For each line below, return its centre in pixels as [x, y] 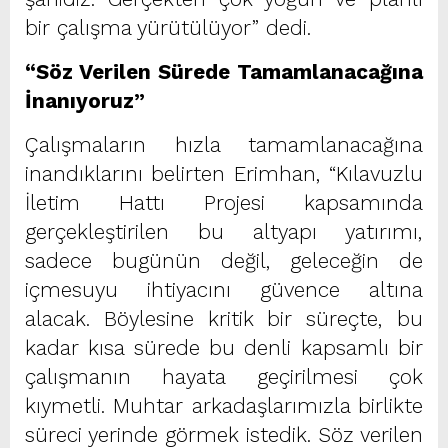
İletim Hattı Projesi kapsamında [224, 202]
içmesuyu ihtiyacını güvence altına [224, 289]
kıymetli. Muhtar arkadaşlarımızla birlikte [224, 405]
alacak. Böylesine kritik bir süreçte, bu [224, 318]
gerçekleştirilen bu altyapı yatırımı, [224, 231]
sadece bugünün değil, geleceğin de [224, 260]
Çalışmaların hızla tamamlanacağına [224, 144]
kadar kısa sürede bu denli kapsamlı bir [224, 347]
